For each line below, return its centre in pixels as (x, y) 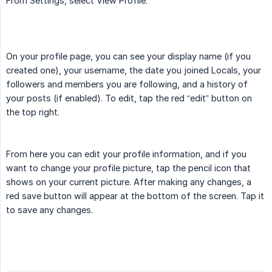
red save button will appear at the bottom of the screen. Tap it (135, 196)
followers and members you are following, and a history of (127, 84)
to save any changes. (49, 210)
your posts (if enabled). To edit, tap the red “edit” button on (129, 98)
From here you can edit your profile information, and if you (126, 154)
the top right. (33, 112)
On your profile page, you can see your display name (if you (128, 56)
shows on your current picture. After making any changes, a (129, 182)
